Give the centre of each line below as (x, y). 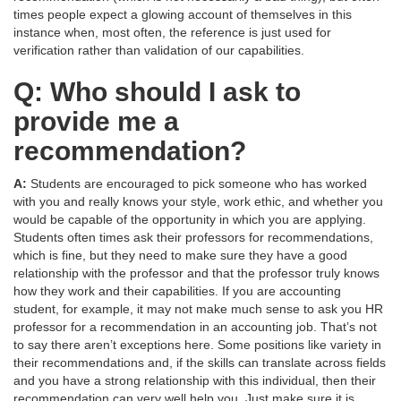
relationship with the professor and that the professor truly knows (196, 273)
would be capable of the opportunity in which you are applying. (190, 220)
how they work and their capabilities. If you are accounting (177, 291)
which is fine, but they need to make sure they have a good (180, 256)
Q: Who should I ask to (157, 92)
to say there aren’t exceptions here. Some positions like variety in (197, 345)
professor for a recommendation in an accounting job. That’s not (195, 327)
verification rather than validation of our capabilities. (159, 51)
